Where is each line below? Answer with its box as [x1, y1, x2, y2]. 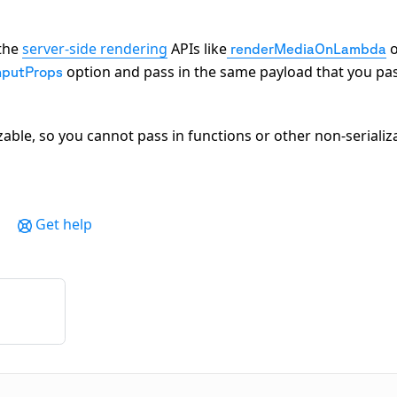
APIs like [167, 38, 227, 58]
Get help [35, 214, 93, 234]
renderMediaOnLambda [230, 40, 386, 57]
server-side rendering [22, 38, 167, 58]
